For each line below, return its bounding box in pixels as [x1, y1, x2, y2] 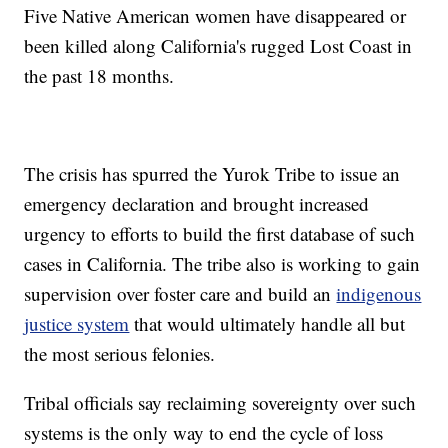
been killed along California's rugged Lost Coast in [24, 33, 413, 59]
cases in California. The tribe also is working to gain [24, 251, 421, 277]
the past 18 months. [24, 63, 175, 89]
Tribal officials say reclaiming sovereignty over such [24, 390, 417, 416]
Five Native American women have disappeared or [24, 3, 407, 29]
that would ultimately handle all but [129, 311, 406, 337]
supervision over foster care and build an [24, 281, 337, 307]
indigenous [336, 281, 422, 307]
